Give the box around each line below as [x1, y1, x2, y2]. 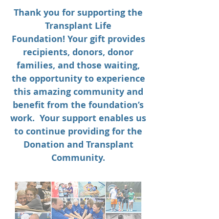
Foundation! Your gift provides [11, 33, 145, 45]
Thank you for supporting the [14, 6, 143, 19]
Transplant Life [45, 20, 111, 32]
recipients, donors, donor [23, 46, 133, 58]
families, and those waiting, [17, 59, 140, 71]
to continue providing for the [14, 125, 142, 137]
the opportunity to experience [11, 72, 145, 85]
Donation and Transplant [23, 138, 133, 151]
